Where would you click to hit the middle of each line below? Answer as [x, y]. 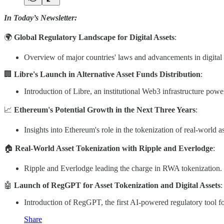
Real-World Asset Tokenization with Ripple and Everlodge [114, 148]
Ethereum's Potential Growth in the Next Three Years [105, 109]
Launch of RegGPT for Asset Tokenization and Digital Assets [117, 185]
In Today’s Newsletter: [40, 17]
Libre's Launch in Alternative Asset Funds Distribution [107, 74]
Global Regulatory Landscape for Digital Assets [94, 37]
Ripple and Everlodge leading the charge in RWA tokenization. [123, 168]
